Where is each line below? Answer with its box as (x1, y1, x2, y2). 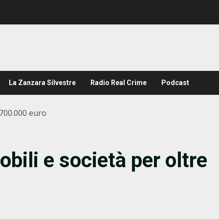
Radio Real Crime (90, 79, 147, 87)
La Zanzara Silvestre (9, 79, 76, 87)
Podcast (161, 79, 189, 87)
